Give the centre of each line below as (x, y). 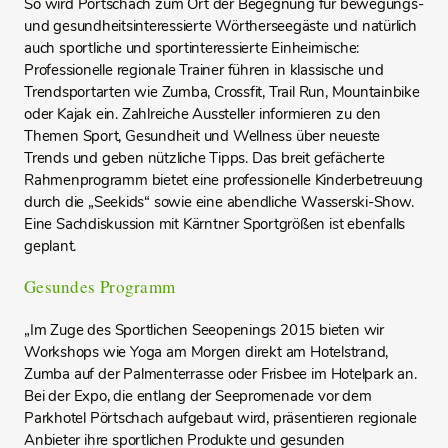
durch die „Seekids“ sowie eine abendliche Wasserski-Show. (219, 202)
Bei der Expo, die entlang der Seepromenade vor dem (198, 396)
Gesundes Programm (100, 286)
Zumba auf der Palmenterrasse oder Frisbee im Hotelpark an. (220, 374)
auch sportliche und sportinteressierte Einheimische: (191, 48)
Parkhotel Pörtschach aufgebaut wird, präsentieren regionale (220, 418)
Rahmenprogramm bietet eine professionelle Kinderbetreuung (223, 180)
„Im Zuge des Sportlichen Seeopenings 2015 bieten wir (204, 330)
